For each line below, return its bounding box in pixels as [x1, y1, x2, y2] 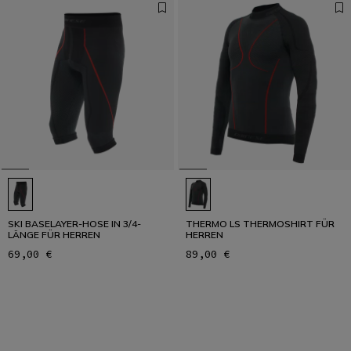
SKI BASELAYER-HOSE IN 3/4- [8, 218, 141, 230]
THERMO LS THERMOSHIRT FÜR [185, 218, 335, 230]
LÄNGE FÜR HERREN [8, 229, 100, 241]
